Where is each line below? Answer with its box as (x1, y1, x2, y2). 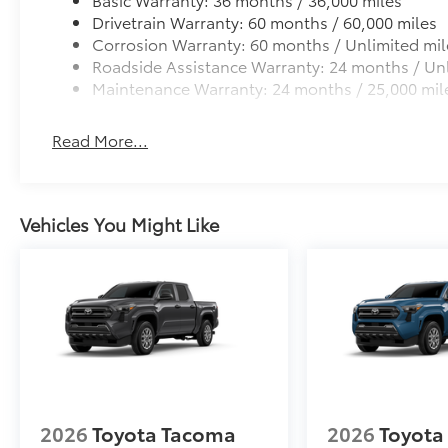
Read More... (52, 128, 149, 152)
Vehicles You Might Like (20, 211, 219, 238)
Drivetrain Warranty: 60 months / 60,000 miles (92, 10, 438, 34)
